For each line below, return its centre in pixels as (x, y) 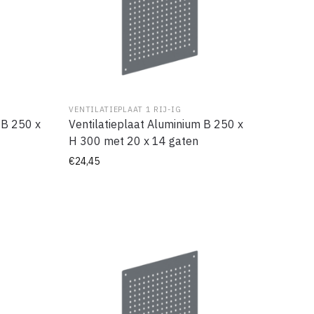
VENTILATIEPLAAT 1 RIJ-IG (125, 110)
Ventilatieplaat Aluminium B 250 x (156, 124)
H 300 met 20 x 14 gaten (134, 141)
